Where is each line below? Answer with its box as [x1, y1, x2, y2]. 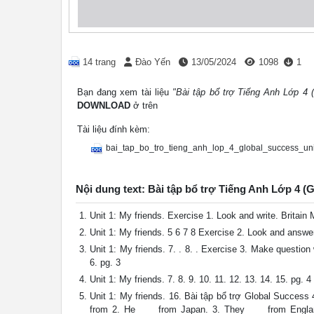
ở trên [130, 100, 158, 111]
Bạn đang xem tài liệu [77, 87, 173, 97]
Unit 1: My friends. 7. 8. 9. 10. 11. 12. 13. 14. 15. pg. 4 [90, 274, 311, 285]
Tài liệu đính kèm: [77, 124, 150, 135]
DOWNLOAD [77, 100, 130, 111]
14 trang [83, 57, 116, 67]
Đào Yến [135, 57, 170, 67]
